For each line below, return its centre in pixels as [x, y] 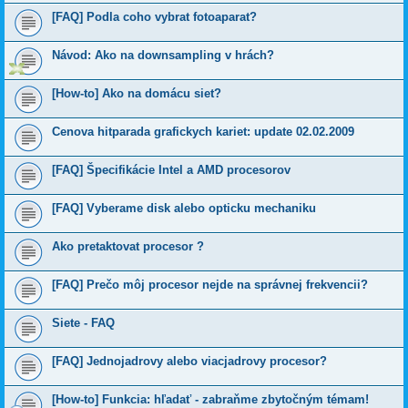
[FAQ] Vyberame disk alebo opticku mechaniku [184, 209]
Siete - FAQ [83, 323]
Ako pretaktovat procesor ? [128, 247]
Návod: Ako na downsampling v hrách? [163, 56]
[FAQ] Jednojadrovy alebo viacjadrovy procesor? [189, 362]
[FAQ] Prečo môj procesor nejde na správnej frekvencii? [210, 285]
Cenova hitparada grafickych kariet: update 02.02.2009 [203, 132]
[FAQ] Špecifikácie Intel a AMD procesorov [171, 170]
